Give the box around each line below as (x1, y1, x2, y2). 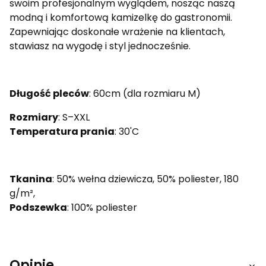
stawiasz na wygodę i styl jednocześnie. (9, 39, 191, 53)
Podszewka (9, 200, 67, 214)
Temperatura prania (9, 124, 115, 138)
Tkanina (9, 172, 52, 186)
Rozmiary (9, 110, 58, 124)
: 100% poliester (67, 200, 137, 214)
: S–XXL (58, 110, 90, 124)
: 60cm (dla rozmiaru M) (89, 86, 201, 100)
